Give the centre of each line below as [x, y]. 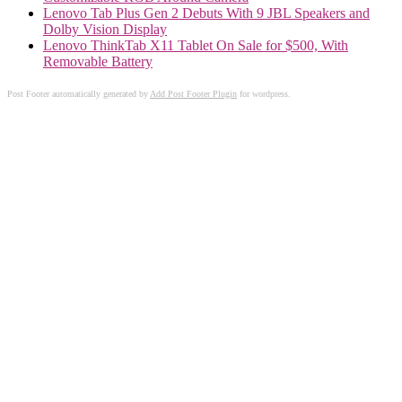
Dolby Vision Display [105, 30]
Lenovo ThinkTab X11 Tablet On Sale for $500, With [196, 46]
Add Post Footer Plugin [193, 94]
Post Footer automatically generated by [79, 94]
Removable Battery [98, 62]
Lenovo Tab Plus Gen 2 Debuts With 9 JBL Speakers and [206, 13]
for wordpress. [264, 94]
